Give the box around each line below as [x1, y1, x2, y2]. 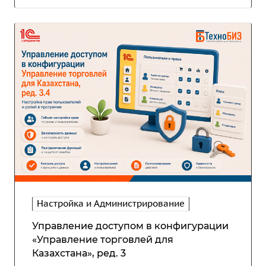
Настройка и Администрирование [37, 197, 185, 209]
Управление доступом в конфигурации [32, 220, 229, 232]
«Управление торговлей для [32, 233, 173, 245]
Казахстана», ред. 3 [32, 247, 126, 259]
